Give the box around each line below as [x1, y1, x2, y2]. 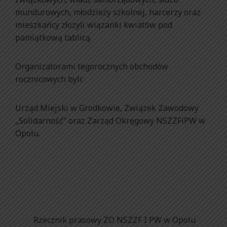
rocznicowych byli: [15, 73, 84, 85]
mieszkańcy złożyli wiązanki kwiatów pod [15, 19, 172, 30]
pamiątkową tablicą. [15, 32, 92, 43]
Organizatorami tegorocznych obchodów [15, 61, 168, 72]
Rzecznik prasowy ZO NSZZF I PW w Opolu [31, 214, 196, 225]
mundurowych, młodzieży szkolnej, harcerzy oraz [15, 7, 201, 18]
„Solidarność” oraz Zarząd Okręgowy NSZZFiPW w [15, 115, 205, 126]
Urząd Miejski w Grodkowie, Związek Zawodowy [15, 102, 199, 113]
